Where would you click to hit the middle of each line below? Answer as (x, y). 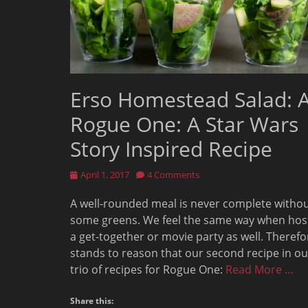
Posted (84, 174)
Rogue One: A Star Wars (184, 124)
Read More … (260, 270)
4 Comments (173, 175)
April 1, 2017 (105, 175)
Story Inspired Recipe (171, 149)
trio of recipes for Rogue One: (148, 270)
